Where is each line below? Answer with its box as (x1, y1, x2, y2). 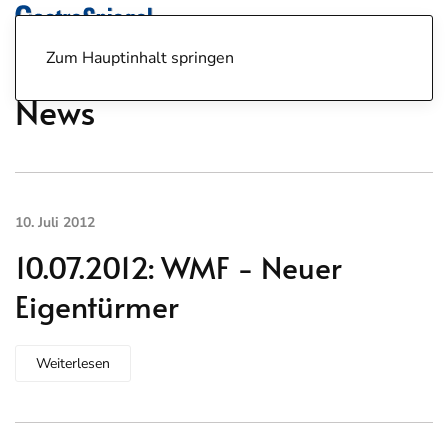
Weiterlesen (36, 354, 110, 373)
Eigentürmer (15, 285, 179, 326)
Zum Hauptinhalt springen (46, 47, 234, 69)
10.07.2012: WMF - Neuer (15, 246, 342, 287)
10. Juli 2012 (15, 213, 95, 232)
